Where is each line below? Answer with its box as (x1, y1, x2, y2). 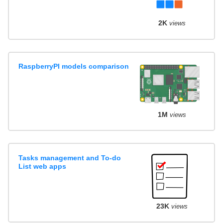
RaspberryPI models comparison (18, 62, 129, 70)
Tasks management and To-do (18, 153, 121, 162)
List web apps (18, 162, 67, 170)
